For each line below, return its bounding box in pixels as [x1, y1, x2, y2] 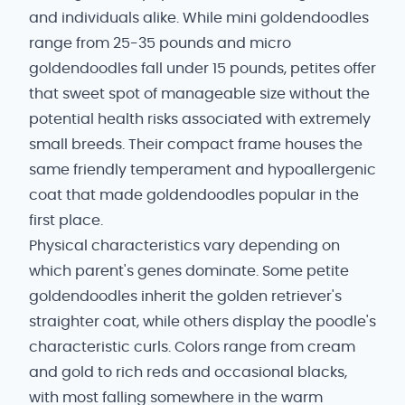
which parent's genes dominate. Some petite [29, 264, 349, 278]
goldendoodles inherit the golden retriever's [29, 289, 342, 304]
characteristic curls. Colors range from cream [29, 340, 355, 354]
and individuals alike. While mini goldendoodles [29, 11, 369, 25]
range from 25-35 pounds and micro [29, 36, 291, 51]
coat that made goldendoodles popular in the [29, 188, 359, 202]
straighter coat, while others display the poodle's [29, 315, 376, 329]
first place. [29, 213, 103, 228]
